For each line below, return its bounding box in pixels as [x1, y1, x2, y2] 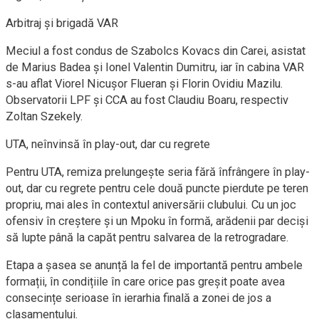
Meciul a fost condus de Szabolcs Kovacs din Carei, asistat [6, 44, 305, 58]
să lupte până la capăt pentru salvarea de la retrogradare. [6, 231, 289, 244]
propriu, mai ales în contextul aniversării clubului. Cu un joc [6, 198, 296, 211]
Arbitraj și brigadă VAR [6, 16, 118, 30]
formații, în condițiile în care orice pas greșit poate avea [6, 275, 285, 288]
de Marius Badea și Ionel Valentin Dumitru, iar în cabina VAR [6, 61, 304, 74]
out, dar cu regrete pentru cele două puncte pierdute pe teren [6, 182, 308, 195]
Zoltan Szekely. [6, 110, 83, 123]
